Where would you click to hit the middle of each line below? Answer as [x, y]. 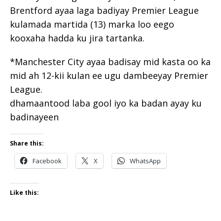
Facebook [47, 161]
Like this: [24, 192]
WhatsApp [145, 161]
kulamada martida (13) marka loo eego [92, 24]
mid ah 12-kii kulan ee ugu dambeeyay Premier [109, 75]
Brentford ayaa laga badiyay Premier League [104, 10]
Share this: [27, 143]
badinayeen [34, 117]
